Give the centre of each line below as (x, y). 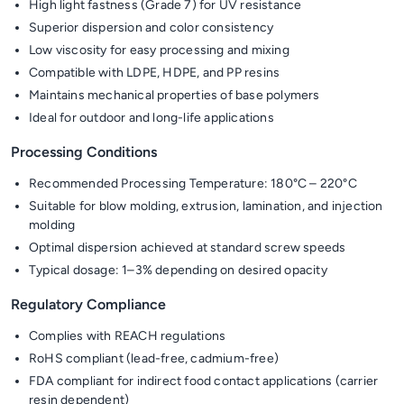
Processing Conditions (84, 152)
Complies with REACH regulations (128, 336)
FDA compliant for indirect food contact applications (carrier (204, 381)
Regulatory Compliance (88, 304)
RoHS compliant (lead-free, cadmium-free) (154, 358)
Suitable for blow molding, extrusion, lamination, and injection (206, 206)
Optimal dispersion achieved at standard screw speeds (188, 248)
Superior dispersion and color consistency (151, 28)
